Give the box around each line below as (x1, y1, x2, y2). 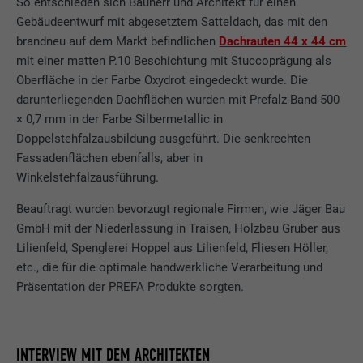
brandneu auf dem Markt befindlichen (16, 34, 220, 49)
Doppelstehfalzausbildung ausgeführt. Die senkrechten (16, 131, 311, 147)
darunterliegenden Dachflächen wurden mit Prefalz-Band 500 (16, 92, 340, 108)
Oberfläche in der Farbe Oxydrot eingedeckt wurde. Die (16, 73, 309, 88)
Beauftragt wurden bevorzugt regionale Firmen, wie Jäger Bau (16, 201, 346, 216)
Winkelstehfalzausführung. (16, 170, 160, 186)
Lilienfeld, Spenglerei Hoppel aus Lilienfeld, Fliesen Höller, (16, 240, 329, 255)
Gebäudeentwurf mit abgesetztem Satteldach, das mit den (16, 15, 328, 30)
